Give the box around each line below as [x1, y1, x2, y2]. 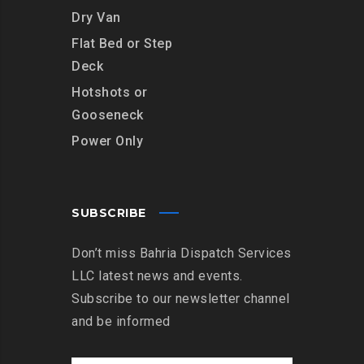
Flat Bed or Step [71, 35, 172, 51]
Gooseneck [71, 106, 144, 123]
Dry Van [71, 9, 121, 25]
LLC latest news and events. [71, 267, 243, 284]
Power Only [71, 132, 143, 149]
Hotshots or [71, 84, 148, 100]
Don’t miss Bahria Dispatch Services [71, 245, 292, 261]
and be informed [71, 313, 171, 329]
